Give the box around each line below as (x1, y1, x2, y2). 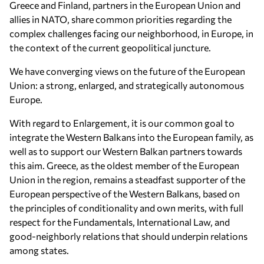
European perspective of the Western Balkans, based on (9, 188, 240, 199)
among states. (9, 245, 69, 256)
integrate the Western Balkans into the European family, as (9, 131, 253, 143)
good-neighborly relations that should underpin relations (9, 230, 247, 242)
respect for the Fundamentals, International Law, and (9, 216, 230, 227)
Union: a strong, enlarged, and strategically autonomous (9, 80, 244, 91)
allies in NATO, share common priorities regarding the (9, 14, 232, 25)
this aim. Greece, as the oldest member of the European (9, 160, 239, 171)
